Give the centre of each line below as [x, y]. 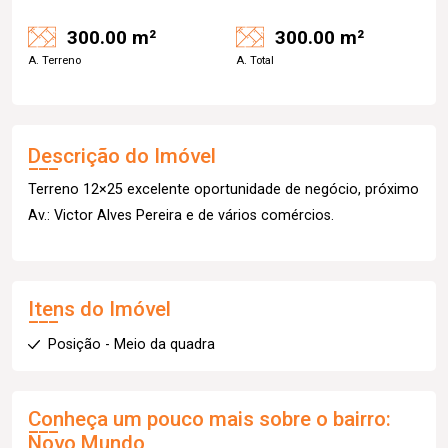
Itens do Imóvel [99, 309]
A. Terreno [54, 60]
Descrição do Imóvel [122, 156]
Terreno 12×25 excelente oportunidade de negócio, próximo [223, 189]
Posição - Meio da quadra [131, 344]
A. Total [255, 60]
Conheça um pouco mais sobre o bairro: [209, 419]
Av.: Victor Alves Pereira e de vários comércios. [181, 215]
